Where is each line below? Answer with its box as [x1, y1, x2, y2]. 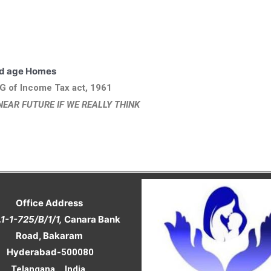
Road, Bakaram [16, 229, 83, 241]
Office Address [16, 197, 83, 209]
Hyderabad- [5, 246, 61, 258]
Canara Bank [62, 213, 120, 225]
